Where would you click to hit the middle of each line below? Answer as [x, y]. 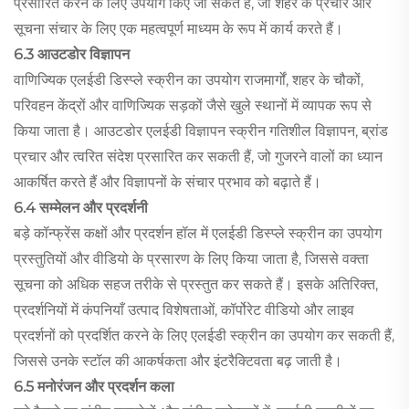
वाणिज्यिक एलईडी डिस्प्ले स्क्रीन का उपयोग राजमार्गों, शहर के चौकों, [189, 80]
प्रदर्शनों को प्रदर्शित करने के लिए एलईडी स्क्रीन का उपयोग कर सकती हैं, [204, 336]
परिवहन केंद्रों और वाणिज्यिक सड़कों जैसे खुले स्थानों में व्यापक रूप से [193, 106]
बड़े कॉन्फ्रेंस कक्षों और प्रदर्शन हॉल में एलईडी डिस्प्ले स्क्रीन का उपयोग [198, 234]
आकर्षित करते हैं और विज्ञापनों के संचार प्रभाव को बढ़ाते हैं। [168, 183]
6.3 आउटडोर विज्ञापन [72, 55]
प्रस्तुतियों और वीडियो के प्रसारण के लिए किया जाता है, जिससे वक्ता [191, 259]
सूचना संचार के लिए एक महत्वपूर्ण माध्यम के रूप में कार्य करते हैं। [178, 29]
